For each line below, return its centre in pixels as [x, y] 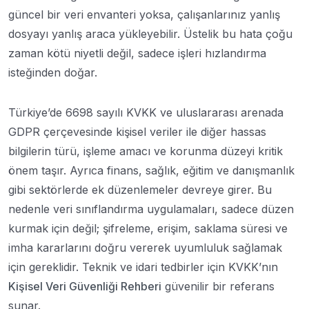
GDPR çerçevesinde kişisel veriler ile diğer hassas [137, 131]
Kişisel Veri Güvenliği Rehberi [85, 286]
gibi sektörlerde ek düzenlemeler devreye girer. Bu [140, 189]
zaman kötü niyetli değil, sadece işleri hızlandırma [137, 53]
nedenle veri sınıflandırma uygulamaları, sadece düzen [151, 209]
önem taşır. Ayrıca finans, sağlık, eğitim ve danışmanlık [151, 170]
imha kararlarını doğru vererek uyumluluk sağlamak [145, 247]
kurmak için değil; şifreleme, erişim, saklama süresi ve [148, 228]
